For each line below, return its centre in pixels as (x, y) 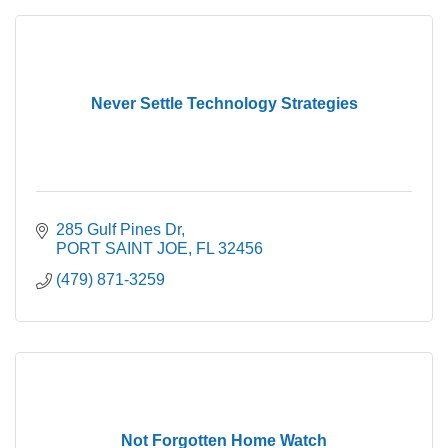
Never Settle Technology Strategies (224, 104)
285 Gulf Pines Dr (118, 230)
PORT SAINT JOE (122, 249)
